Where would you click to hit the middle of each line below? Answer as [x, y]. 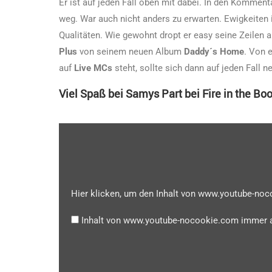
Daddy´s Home [214, 52]
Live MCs [93, 68]
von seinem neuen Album [131, 52]
